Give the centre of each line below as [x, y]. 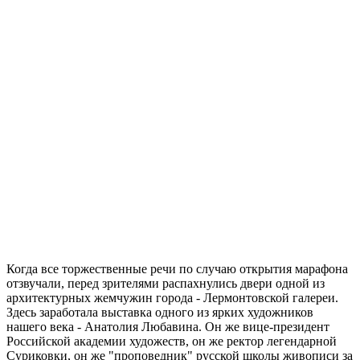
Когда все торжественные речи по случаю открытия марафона [177, 268]
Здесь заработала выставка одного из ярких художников [160, 312]
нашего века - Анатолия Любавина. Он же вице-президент [168, 326]
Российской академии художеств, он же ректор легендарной [172, 341]
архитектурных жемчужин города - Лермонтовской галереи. [172, 297]
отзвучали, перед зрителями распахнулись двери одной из [166, 283]
